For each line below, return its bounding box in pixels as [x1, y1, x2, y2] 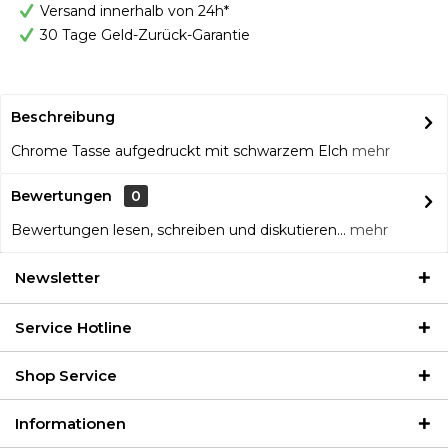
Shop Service [15, 366, 117, 385]
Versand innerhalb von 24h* [40, 2, 229, 20]
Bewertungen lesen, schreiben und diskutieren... [11, 221, 346, 239]
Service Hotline [15, 318, 132, 337]
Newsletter [15, 268, 100, 287]
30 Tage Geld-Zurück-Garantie [40, 26, 250, 44]
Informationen [15, 414, 126, 433]
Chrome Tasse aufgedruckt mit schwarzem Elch [11, 142, 352, 160]
